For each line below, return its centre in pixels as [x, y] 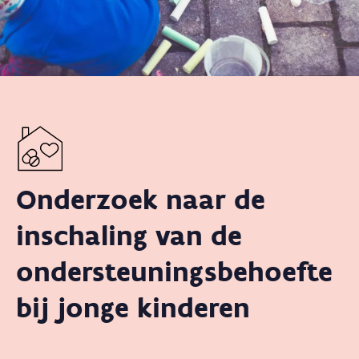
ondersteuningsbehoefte [174, 271]
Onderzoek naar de [141, 199]
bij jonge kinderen [133, 307]
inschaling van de [129, 235]
